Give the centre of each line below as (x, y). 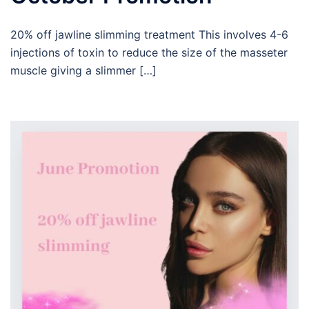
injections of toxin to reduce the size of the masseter (149, 53)
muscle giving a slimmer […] (83, 71)
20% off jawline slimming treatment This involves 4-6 (149, 35)
